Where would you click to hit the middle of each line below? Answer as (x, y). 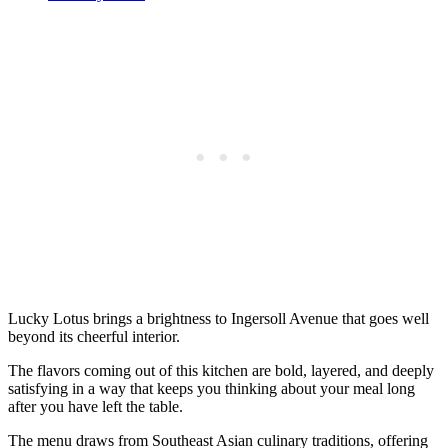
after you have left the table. (95, 407)
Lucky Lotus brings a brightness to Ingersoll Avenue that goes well (218, 319)
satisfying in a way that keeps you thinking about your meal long (211, 389)
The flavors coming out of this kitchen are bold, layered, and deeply (221, 371)
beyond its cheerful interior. (94, 337)
